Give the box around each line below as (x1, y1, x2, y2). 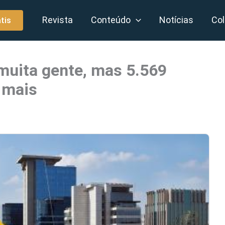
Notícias (159, 15, 194, 25)
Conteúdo (91, 15, 131, 25)
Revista (42, 15, 73, 25)
